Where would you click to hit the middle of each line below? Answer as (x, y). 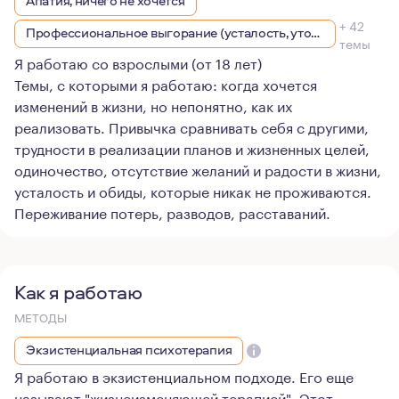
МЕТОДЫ (41, 318)
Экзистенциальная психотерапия (129, 350)
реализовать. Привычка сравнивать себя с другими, (191, 126)
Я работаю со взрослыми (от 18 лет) (138, 62)
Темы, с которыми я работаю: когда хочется (166, 83)
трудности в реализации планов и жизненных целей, (192, 147)
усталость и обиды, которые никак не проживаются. (193, 190)
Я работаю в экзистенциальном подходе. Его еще (184, 375)
